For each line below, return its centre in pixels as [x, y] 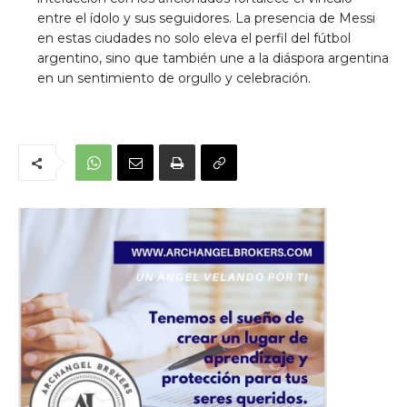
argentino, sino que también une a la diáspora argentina [213, 59]
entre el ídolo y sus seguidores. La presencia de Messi [206, 19]
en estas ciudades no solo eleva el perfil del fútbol [194, 39]
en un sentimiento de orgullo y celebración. [174, 79]
